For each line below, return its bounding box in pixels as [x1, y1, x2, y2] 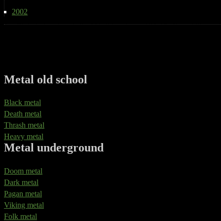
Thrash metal [4, 121, 44, 130]
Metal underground [4, 141, 104, 154]
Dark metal [4, 178, 38, 187]
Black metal [4, 98, 41, 107]
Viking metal [4, 201, 44, 210]
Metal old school [4, 73, 87, 86]
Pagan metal [4, 189, 42, 198]
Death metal [4, 110, 41, 118]
